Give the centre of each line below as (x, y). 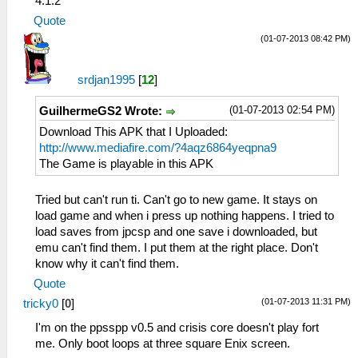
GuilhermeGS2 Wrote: (102, 111)
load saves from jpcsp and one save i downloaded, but (176, 232)
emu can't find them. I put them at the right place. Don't (177, 248)
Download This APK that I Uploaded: (133, 132)
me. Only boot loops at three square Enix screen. (163, 344)
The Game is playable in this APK (126, 164)
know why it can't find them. (107, 264)
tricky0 (41, 304)
